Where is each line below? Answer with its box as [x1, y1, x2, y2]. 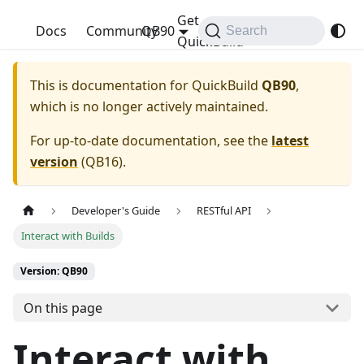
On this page [23, 298, 102, 317]
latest [271, 132, 309, 149]
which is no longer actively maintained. [30, 97, 268, 115]
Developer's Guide [71, 203, 161, 219]
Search [226, 24, 268, 37]
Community [86, 22, 158, 40]
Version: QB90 [20, 264, 88, 279]
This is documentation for [30, 76, 192, 94]
